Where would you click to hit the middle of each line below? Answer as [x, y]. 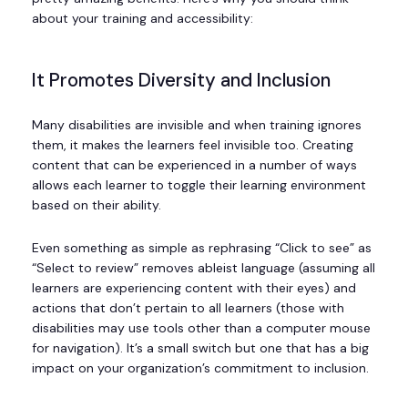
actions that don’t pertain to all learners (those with [188, 308]
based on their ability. [97, 205]
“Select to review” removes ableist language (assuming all [204, 268]
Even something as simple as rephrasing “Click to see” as [202, 248]
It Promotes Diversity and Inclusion [181, 81]
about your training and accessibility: [143, 19]
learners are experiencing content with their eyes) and [194, 288]
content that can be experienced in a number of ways [194, 165]
